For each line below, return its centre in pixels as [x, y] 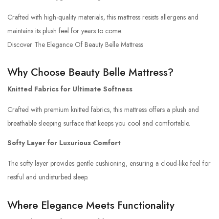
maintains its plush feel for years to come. [65, 31]
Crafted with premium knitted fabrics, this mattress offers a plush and [103, 110]
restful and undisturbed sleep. [48, 177]
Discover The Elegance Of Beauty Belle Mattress [75, 44]
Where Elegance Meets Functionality [91, 205]
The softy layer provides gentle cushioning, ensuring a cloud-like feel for [109, 164]
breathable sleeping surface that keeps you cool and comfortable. [99, 123]
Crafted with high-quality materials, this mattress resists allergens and [103, 17]
